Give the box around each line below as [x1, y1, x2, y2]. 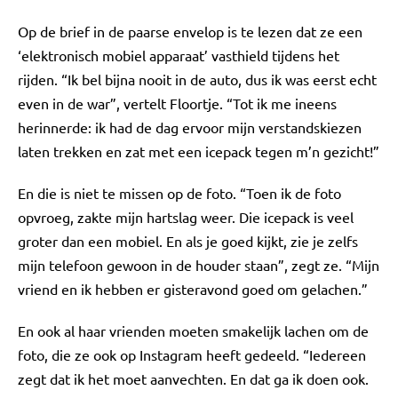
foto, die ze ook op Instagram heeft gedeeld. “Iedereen [18, 346, 366, 363]
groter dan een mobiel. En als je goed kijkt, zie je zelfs [18, 232, 358, 250]
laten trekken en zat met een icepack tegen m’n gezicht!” [18, 142, 379, 160]
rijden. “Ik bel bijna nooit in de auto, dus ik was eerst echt [18, 70, 377, 88]
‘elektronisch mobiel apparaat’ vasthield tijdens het [18, 46, 339, 64]
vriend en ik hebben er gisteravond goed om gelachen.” [18, 280, 368, 298]
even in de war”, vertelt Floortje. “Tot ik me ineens [18, 94, 337, 112]
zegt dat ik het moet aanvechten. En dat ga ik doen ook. [18, 370, 369, 387]
